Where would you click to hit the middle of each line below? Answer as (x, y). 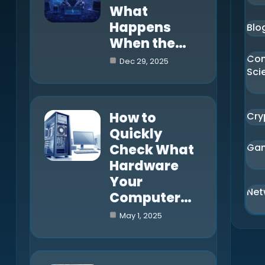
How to (132, 118)
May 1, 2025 (140, 215)
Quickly (135, 134)
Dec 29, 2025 (144, 61)
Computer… (150, 198)
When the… (148, 43)
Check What (151, 150)
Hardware (144, 166)
